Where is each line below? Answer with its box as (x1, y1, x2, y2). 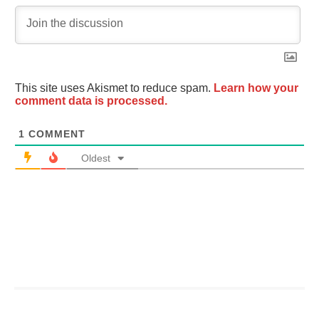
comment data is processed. (15, 95, 167, 107)
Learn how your (214, 82, 298, 94)
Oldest (81, 152, 110, 164)
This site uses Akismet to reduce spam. (15, 82, 214, 94)
